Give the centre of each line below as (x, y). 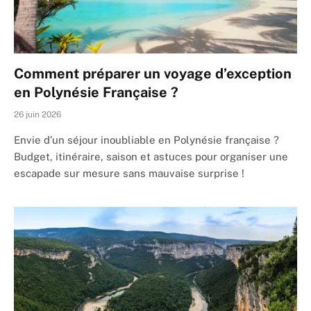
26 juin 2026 (37, 114)
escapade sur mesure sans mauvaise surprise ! (129, 173)
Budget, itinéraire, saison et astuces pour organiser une (151, 156)
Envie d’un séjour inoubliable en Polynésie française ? (146, 140)
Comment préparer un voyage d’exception (153, 73)
